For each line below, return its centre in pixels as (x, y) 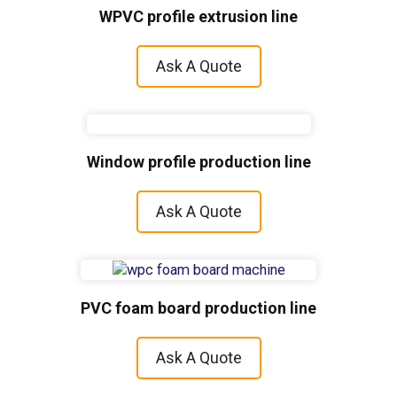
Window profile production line (198, 161)
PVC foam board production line (198, 307)
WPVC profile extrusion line (198, 16)
